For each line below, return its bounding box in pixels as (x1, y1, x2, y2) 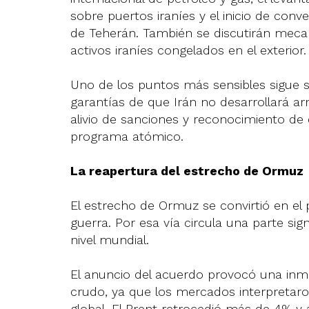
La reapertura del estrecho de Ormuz (70, 163, 303, 178)
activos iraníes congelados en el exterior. (70, 43, 306, 57)
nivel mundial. (70, 232, 149, 247)
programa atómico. (70, 129, 183, 143)
